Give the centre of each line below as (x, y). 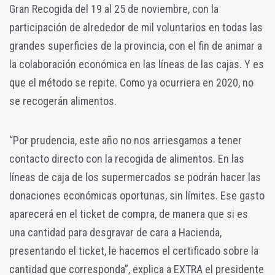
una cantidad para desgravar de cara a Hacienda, (115, 233)
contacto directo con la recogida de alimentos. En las (127, 159)
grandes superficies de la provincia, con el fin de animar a (136, 46)
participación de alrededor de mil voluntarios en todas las (136, 28)
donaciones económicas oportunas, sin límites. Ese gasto (137, 196)
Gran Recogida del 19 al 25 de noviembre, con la (114, 9)
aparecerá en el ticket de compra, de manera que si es (129, 214)
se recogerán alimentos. (63, 101)
